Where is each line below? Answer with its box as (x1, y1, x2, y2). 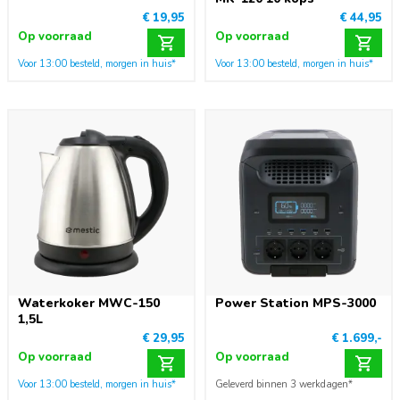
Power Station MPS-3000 (215, 295, 376, 312)
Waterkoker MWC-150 (18, 295, 160, 312)
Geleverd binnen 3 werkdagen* (215, 378, 353, 391)
